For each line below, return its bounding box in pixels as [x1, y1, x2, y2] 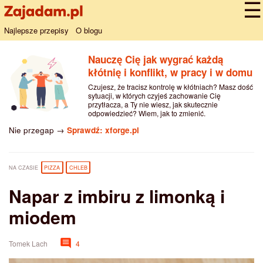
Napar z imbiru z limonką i [9, 183, 225, 208]
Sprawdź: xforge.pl [67, 124, 139, 136]
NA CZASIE [9, 164, 38, 171]
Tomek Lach [9, 238, 48, 248]
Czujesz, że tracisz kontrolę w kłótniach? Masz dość [87, 81, 253, 92]
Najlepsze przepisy [4, 25, 69, 36]
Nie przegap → [9, 124, 67, 136]
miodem [9, 204, 76, 230]
